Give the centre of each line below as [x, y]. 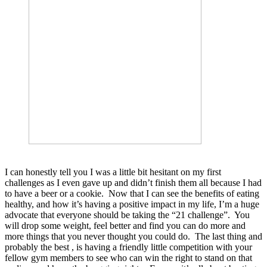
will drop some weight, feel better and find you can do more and [125, 225]
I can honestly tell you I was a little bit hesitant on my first [113, 172]
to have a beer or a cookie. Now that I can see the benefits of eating [132, 193]
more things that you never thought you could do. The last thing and [133, 236]
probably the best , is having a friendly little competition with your [128, 247]
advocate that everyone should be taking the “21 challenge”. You [127, 215]
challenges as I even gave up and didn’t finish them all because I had [133, 182]
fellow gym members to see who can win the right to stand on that [128, 257]
